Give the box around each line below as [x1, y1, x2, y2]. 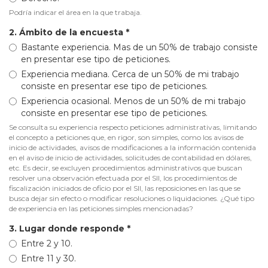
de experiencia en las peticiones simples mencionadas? [9, 203, 193, 213]
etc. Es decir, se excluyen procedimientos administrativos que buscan [9, 163, 242, 172]
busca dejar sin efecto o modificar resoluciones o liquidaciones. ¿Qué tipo [9, 193, 254, 203]
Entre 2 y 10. [21, 237, 72, 249]
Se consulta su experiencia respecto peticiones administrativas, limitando [9, 122, 257, 132]
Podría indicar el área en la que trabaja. [9, 7, 142, 17]
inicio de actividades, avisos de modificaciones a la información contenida [9, 142, 256, 152]
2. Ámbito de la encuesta [9, 26, 126, 38]
